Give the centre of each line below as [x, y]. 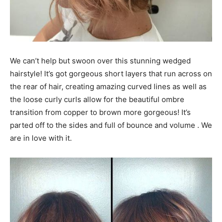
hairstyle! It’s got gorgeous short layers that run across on [111, 74]
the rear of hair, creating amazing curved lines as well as [108, 87]
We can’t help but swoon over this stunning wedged [100, 61]
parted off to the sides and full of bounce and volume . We [111, 125]
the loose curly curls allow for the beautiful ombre [97, 100]
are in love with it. [41, 138]
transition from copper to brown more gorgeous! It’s [100, 112]
